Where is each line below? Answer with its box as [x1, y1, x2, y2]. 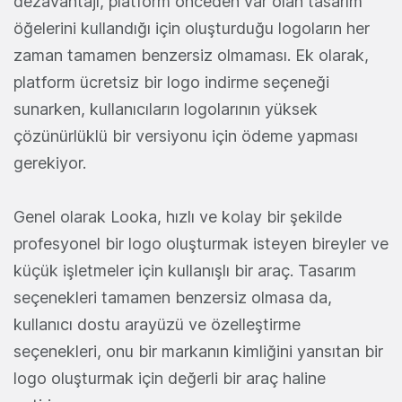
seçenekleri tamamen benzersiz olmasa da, [13, 287, 332, 307]
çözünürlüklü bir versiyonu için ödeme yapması [13, 126, 358, 145]
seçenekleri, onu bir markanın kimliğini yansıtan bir [13, 341, 383, 361]
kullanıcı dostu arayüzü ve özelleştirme [13, 314, 301, 334]
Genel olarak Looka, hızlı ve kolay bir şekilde [13, 206, 342, 226]
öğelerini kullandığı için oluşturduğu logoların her [13, 18, 370, 38]
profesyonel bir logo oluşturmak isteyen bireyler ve [13, 233, 389, 253]
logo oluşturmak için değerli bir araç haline [13, 368, 326, 388]
